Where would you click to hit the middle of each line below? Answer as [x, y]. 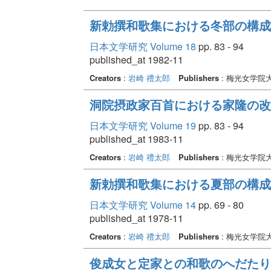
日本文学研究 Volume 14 [142, 204]
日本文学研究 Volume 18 [142, 46]
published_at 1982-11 [136, 59]
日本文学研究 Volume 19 [142, 125]
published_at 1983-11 [136, 139]
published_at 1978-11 [136, 218]
